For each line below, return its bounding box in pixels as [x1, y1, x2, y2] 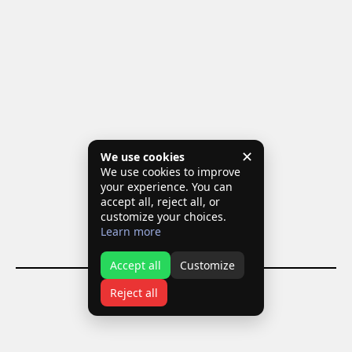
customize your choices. [101, 208, 226, 224]
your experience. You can [101, 178, 233, 194]
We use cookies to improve [101, 163, 240, 179]
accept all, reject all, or [101, 193, 220, 209]
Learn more [101, 223, 161, 239]
